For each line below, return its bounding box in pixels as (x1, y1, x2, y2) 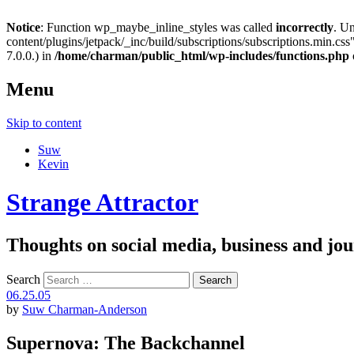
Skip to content (6, 115, 81, 130)
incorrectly (276, 21, 333, 34)
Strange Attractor (6, 188, 198, 217)
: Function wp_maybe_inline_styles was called (40, 21, 276, 34)
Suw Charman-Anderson (22, 302, 147, 316)
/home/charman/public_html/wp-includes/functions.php (55, 49, 349, 62)
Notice (6, 21, 40, 34)
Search (6, 272, 40, 286)
